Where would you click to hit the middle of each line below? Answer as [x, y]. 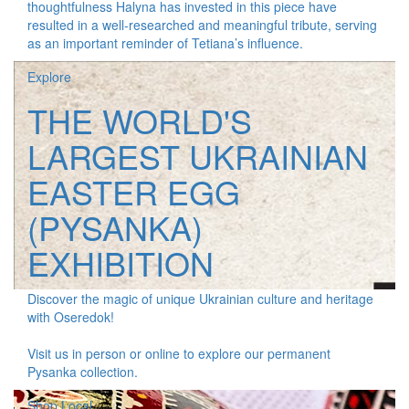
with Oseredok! [71, 317]
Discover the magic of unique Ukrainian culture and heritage [200, 299]
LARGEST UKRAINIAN [198, 156]
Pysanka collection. [83, 372]
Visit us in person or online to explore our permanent [179, 353]
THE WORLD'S [140, 120]
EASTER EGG [134, 191]
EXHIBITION [121, 262]
